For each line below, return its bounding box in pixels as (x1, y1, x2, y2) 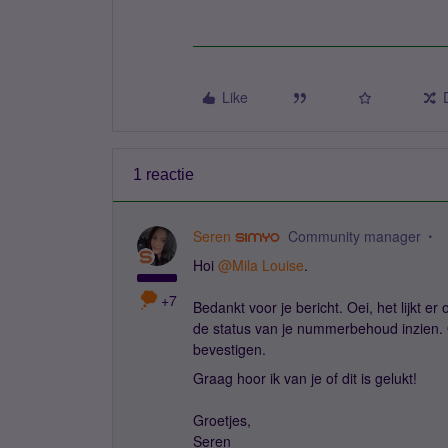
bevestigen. (193, 339, 270, 359)
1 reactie (133, 166, 194, 183)
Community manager (287, 226, 421, 246)
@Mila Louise (218, 255, 304, 275)
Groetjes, (193, 410, 251, 430)
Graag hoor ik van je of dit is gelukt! (193, 368, 417, 388)
